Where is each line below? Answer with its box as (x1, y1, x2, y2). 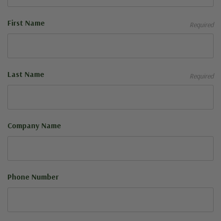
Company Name (7, 120, 61, 130)
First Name (7, 18, 45, 28)
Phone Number (7, 172, 59, 182)
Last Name (7, 69, 44, 79)
